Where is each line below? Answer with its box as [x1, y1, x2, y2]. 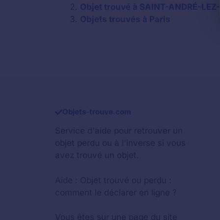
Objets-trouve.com [62, 107, 131, 117]
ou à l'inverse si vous [100, 138, 186, 148]
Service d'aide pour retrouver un [55, 126, 183, 136]
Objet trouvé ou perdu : [80, 175, 171, 185]
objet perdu [55, 138, 100, 148]
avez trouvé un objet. [55, 150, 139, 161]
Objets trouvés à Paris [80, 14, 170, 24]
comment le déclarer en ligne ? [55, 187, 177, 197]
